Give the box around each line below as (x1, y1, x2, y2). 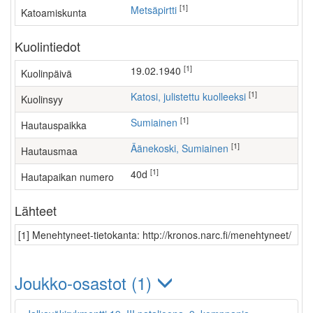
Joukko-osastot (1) (15, 270, 156, 295)
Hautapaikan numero (21, 170, 114, 184)
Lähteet (15, 201, 57, 219)
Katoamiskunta (21, 6, 87, 20)
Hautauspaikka (21, 118, 87, 132)
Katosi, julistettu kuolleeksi (137, 89, 246, 103)
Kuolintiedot (15, 37, 80, 55)
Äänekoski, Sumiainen (137, 141, 228, 155)
